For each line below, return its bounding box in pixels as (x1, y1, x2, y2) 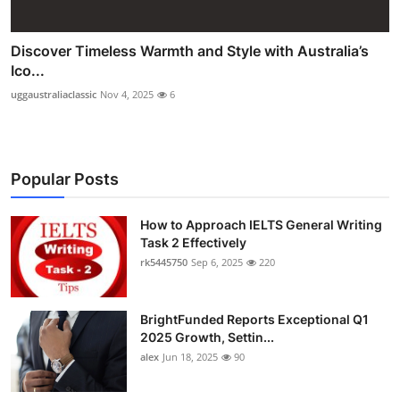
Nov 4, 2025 (100, 87, 154, 101)
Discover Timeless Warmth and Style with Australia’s (11, 41, 369, 60)
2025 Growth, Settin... (140, 329, 274, 345)
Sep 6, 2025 (191, 254, 243, 269)
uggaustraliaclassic (11, 87, 96, 101)
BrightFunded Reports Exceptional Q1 (140, 311, 369, 327)
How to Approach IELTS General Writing (140, 216, 382, 232)
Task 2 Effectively (140, 234, 246, 250)
